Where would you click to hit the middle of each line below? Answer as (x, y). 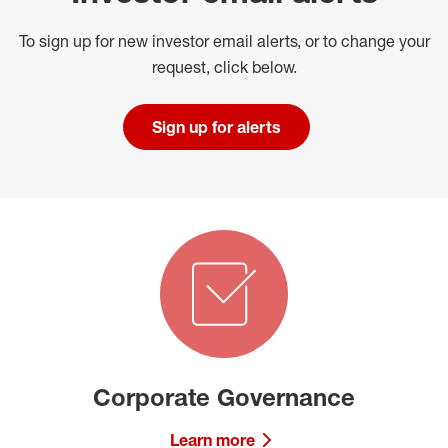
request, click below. (224, 67)
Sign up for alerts (216, 127)
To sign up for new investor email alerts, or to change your (224, 41)
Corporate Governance (224, 397)
